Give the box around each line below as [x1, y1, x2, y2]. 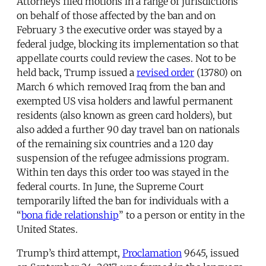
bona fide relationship [21, 209, 119, 221]
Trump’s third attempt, [17, 247, 122, 259]
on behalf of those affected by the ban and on [17, 9, 216, 22]
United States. [17, 223, 78, 236]
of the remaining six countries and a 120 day [17, 138, 213, 150]
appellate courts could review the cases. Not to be [17, 52, 236, 65]
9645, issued [182, 247, 239, 259]
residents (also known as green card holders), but [17, 109, 232, 122]
